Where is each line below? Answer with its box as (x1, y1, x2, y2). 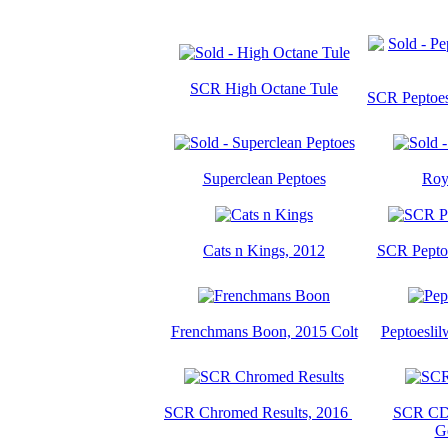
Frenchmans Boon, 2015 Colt (170, 322, 358, 340)
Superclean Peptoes (202, 169, 326, 187)
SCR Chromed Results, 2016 (164, 403, 352, 421)
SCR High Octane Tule (190, 79, 338, 97)
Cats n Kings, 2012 (203, 241, 325, 259)
